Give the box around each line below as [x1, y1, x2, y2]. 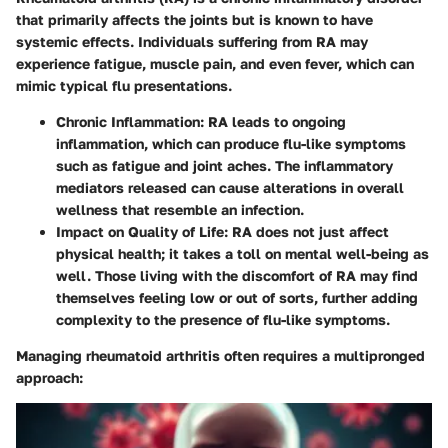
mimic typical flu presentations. [16, 77, 232, 95]
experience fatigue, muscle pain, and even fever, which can [16, 55, 414, 73]
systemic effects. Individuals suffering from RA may [16, 33, 368, 51]
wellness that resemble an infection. [56, 201, 304, 219]
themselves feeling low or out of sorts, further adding [56, 289, 418, 307]
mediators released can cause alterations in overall [56, 179, 404, 197]
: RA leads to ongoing [200, 113, 346, 131]
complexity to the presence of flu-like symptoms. [56, 311, 390, 329]
